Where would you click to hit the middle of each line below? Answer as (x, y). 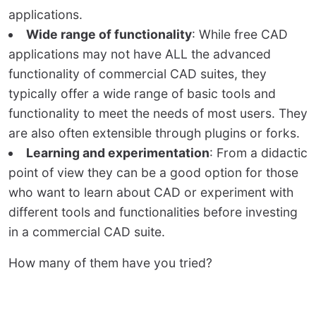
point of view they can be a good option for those (153, 173)
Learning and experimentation (117, 153)
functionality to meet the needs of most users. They (158, 114)
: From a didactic (258, 153)
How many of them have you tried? (110, 263)
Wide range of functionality (109, 35)
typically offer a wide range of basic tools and (142, 94)
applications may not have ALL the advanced (140, 54)
